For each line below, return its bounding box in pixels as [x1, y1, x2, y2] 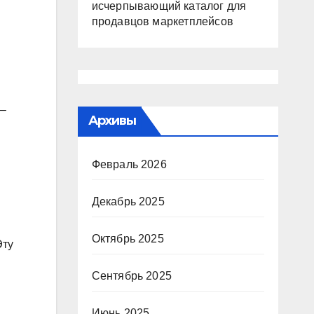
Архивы [88, 113, 137, 129]
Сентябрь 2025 [91, 270, 172, 282]
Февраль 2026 [91, 158, 167, 171]
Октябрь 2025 [91, 233, 164, 245]
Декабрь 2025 [91, 196, 165, 208]
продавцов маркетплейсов [91, 15, 234, 28]
